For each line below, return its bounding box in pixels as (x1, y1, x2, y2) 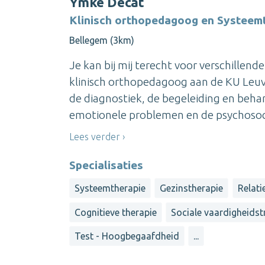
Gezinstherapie (160, 183, 224, 194)
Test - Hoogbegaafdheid (75, 231, 179, 242)
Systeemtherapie (75, 183, 146, 194)
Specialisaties (69, 159, 143, 172)
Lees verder (69, 131, 120, 142)
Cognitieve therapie (75, 206, 157, 218)
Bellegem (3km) (69, 34, 134, 46)
